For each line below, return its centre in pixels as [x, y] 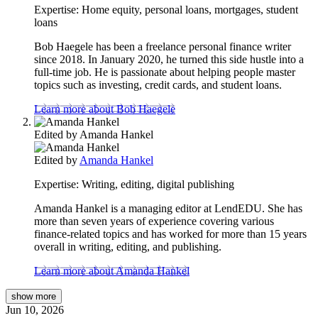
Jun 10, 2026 [35, 309]
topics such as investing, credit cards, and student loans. [158, 84]
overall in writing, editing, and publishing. [128, 246]
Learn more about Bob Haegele [105, 109]
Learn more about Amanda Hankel [112, 270]
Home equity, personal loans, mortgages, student [188, 9]
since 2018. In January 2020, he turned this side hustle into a [169, 59]
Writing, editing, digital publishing [157, 184]
